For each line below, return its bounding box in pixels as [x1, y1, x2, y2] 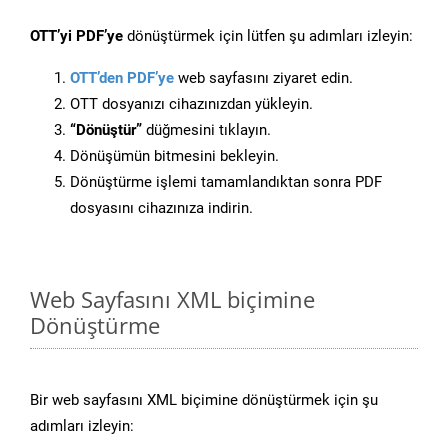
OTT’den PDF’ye [70, 69, 174, 88]
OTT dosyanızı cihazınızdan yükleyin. [70, 95, 313, 114]
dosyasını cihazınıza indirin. [70, 199, 253, 218]
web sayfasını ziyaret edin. [174, 69, 353, 88]
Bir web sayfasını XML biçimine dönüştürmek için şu [30, 391, 378, 410]
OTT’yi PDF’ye [30, 27, 123, 46]
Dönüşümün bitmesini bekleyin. [70, 147, 279, 166]
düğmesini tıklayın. [142, 121, 271, 140]
